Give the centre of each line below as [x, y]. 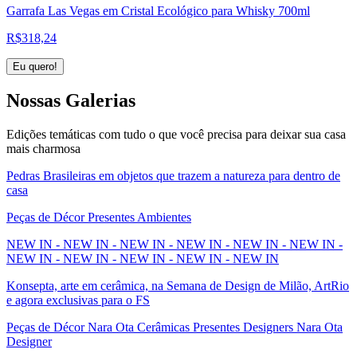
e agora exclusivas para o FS [78, 300]
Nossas [36, 101]
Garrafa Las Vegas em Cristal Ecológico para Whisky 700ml [158, 10]
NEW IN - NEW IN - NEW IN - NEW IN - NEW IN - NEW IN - [175, 245]
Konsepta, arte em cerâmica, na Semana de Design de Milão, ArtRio [178, 286]
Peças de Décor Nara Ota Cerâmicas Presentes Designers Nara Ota [175, 328]
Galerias [100, 101]
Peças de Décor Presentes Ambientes [99, 218]
